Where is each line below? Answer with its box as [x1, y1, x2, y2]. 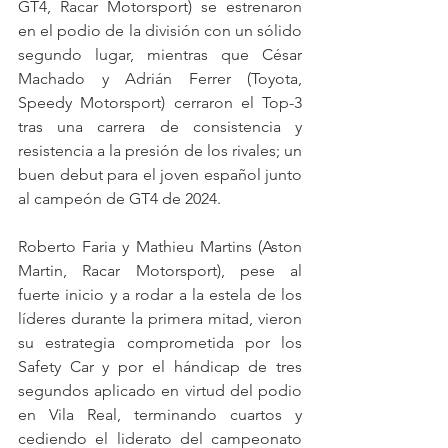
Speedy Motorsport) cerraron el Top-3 [18, 93, 302, 113]
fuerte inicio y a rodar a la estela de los [18, 285, 302, 305]
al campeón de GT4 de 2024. [18, 189, 221, 209]
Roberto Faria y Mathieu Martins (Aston [18, 237, 302, 257]
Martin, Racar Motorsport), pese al [18, 261, 302, 281]
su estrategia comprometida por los [18, 333, 302, 353]
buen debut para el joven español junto [18, 165, 302, 185]
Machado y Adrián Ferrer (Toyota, [18, 69, 302, 89]
